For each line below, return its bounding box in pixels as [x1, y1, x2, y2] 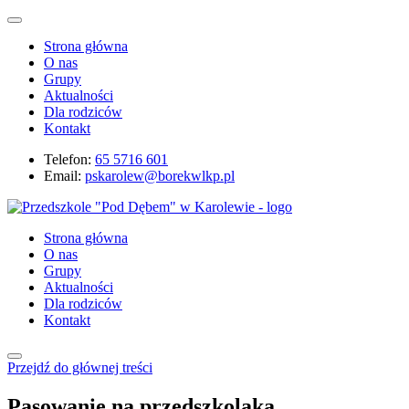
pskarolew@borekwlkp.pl [85, 168, 235, 184]
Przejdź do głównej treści [7, 360, 152, 375]
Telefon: [44, 152, 91, 167]
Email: [44, 168, 81, 184]
